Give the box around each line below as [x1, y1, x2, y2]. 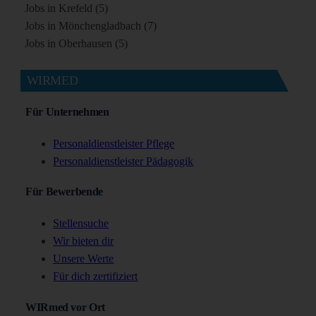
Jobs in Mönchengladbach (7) [25, 20, 157, 32]
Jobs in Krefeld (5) [25, 2, 109, 15]
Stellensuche [53, 217, 109, 230]
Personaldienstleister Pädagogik [53, 154, 194, 167]
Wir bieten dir [53, 235, 114, 248]
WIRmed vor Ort [25, 300, 105, 313]
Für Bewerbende [25, 186, 103, 198]
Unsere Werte [53, 253, 114, 265]
